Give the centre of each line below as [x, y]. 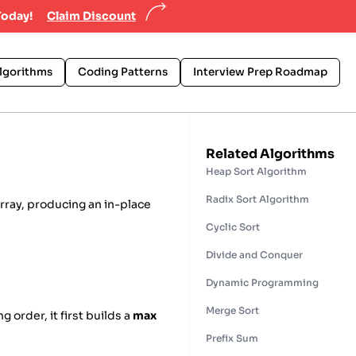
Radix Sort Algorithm [257, 199]
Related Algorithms [270, 153]
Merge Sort [232, 310]
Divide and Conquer [254, 254]
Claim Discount [91, 16]
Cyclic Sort [232, 226]
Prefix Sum [232, 338]
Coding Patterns [123, 72]
